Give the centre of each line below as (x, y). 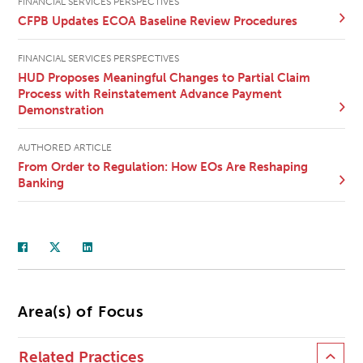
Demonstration (61, 110)
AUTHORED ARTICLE (65, 147)
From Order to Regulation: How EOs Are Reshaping (163, 167)
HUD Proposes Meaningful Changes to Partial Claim (164, 77)
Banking (41, 183)
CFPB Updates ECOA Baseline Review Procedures (158, 21)
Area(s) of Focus (81, 312)
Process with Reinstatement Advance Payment (150, 94)
